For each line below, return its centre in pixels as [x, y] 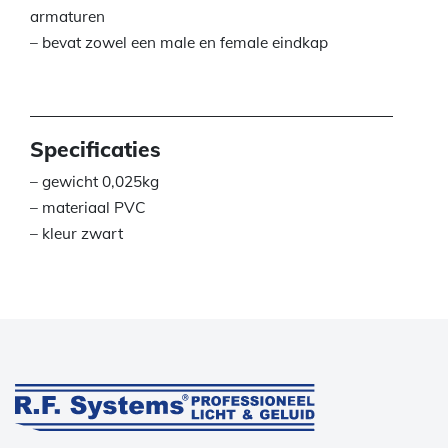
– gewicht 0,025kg [94, 182]
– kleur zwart [76, 234]
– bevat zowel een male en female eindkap [179, 43]
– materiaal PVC [88, 208]
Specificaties [95, 149]
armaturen [67, 17]
